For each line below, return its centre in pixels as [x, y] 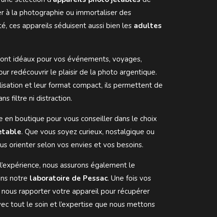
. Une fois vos [129, 178]
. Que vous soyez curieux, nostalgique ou [88, 132]
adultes [148, 25]
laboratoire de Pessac [69, 178]
